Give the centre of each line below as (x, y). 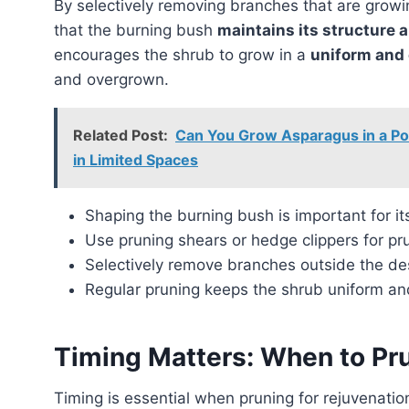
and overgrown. (111, 80)
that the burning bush (136, 31)
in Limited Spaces (136, 160)
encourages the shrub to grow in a (182, 55)
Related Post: (121, 136)
